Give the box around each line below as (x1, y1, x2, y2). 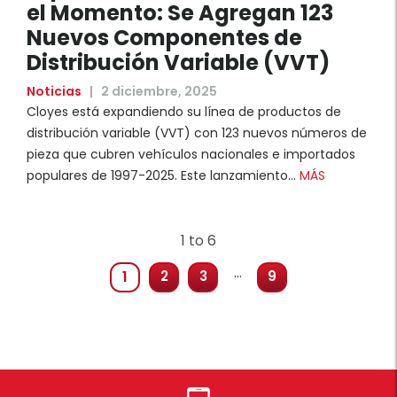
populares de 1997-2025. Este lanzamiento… (27, 167, 296, 185)
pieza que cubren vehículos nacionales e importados (27, 145, 355, 164)
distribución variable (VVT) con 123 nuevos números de (27, 124, 367, 143)
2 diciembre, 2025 (98, 82, 217, 101)
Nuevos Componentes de (27, 23, 302, 53)
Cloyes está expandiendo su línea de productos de (27, 103, 341, 121)
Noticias (27, 82, 82, 101)
